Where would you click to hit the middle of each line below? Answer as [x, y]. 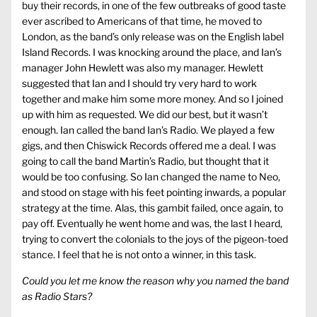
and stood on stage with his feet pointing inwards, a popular [154, 192]
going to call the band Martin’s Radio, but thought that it [145, 161]
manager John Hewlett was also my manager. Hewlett [143, 68]
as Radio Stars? [57, 296]
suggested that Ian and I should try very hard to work [139, 83]
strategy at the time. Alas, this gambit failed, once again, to [152, 208]
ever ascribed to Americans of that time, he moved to [142, 21]
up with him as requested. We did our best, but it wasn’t [145, 115]
